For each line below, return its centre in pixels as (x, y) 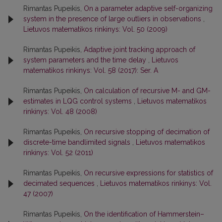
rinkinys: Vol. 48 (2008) (60, 111)
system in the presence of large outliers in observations (113, 19)
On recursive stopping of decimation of (147, 132)
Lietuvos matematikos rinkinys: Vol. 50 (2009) (95, 29)
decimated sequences (60, 183)
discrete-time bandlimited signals (78, 142)
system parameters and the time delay (86, 60)
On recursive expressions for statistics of (148, 173)
